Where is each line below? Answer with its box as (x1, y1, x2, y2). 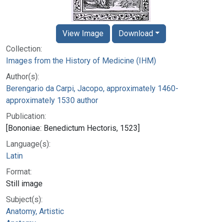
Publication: (6, 111, 46, 121)
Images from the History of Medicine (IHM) (6, 55, 156, 65)
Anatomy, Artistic (6, 206, 64, 216)
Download (118, 28, 153, 38)
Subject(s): (6, 194, 43, 204)
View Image (62, 28, 104, 38)
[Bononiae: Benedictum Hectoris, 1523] (6, 123, 140, 133)
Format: (6, 166, 32, 176)
